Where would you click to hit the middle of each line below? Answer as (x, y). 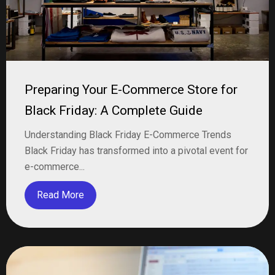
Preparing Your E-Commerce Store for (131, 90)
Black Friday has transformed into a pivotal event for (136, 151)
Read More (60, 195)
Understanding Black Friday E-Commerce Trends (128, 135)
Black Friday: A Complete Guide (114, 110)
